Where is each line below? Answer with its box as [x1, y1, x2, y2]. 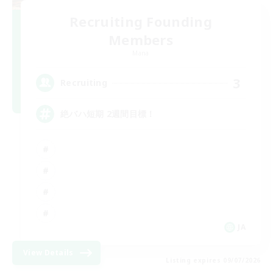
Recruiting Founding [69, 12, 212, 30]
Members [108, 30, 174, 49]
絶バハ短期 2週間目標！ [60, 108, 155, 119]
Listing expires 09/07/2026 [166, 255, 261, 264]
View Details [23, 247, 74, 258]
